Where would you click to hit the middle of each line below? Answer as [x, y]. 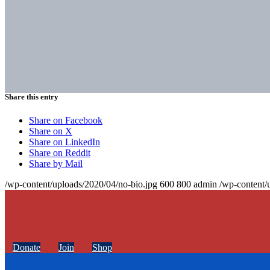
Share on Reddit [60, 153]
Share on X [51, 131]
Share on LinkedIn [64, 142]
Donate [27, 248]
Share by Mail [56, 164]
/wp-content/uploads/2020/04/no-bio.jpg [81, 184]
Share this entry [32, 97]
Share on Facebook [66, 121]
